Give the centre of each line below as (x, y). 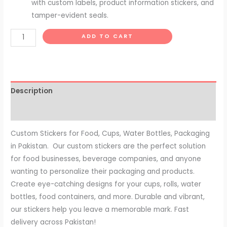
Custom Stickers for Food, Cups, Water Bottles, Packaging (110, 134)
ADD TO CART (108, 36)
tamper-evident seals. (70, 16)
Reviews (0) (31, 110)
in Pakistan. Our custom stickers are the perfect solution (108, 146)
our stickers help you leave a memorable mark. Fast (100, 210)
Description (32, 91)
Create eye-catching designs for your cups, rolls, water (106, 184)
